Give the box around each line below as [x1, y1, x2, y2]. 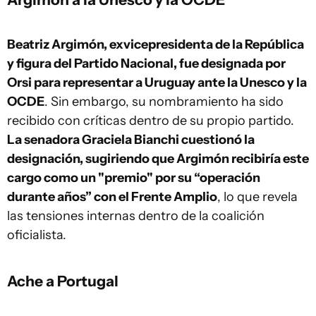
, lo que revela [217, 189, 298, 205]
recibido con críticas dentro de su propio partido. [7, 113, 294, 128]
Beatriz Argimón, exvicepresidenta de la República [7, 37, 304, 52]
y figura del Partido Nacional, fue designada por [7, 56, 286, 71]
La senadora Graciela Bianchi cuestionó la [7, 132, 255, 147]
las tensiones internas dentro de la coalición [7, 208, 265, 224]
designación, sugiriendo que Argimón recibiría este [7, 151, 309, 166]
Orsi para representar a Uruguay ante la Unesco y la [7, 75, 307, 90]
